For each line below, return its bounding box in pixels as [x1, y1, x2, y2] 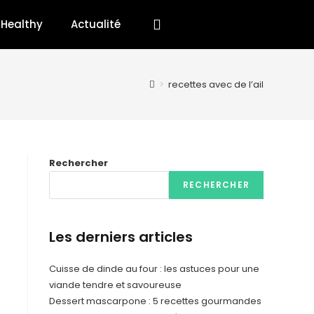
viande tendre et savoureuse [49, 278, 182, 292]
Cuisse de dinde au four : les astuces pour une [49, 262, 259, 275]
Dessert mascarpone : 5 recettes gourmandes [49, 294, 261, 308]
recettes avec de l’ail [168, 77, 264, 91]
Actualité [71, 17, 121, 32]
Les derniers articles [49, 227, 193, 247]
